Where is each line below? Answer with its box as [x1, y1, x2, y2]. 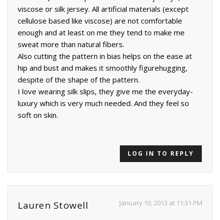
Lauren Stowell [18, 198, 88, 212]
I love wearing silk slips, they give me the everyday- [18, 86, 193, 96]
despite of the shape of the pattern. [18, 74, 139, 84]
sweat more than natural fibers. [18, 39, 124, 49]
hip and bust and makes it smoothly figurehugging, [18, 62, 188, 73]
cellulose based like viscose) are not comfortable [18, 15, 182, 26]
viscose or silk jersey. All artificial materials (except [18, 3, 189, 14]
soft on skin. [18, 110, 58, 120]
